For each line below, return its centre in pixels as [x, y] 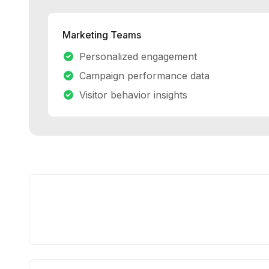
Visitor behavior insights [133, 95]
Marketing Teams [102, 35]
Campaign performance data [144, 76]
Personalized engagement [138, 56]
